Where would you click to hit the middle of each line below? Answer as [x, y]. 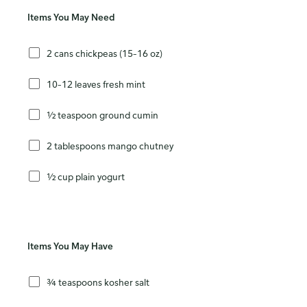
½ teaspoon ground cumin [102, 114]
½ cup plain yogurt [86, 176]
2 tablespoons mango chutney [110, 145]
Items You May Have [70, 246]
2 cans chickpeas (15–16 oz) [105, 53]
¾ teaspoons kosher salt [98, 282]
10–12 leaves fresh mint [96, 84]
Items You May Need [71, 17]
